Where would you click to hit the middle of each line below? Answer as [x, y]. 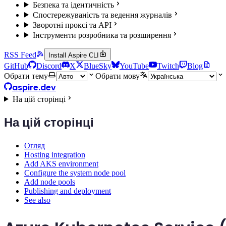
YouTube [134, 66]
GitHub [16, 66]
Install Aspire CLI [74, 55]
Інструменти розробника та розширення [102, 35]
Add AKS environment [61, 164]
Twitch [168, 66]
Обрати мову [118, 76]
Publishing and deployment [68, 191]
